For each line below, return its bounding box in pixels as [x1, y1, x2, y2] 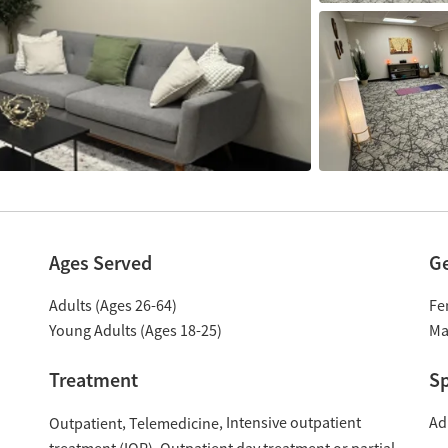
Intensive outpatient [225, 413, 361, 433]
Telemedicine [128, 413, 219, 434]
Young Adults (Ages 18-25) [48, 321, 222, 341]
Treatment [48, 367, 138, 393]
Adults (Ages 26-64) [48, 296, 177, 316]
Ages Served [48, 250, 152, 276]
